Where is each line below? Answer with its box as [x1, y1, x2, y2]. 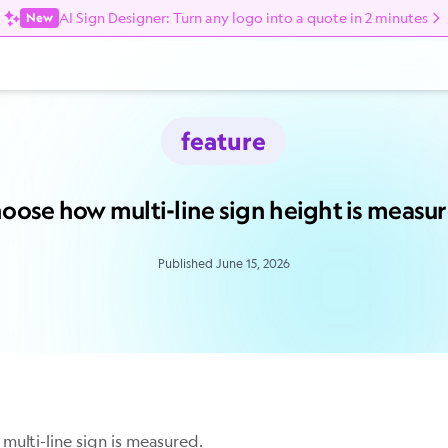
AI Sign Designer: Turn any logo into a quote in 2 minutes [59, 8, 428, 27]
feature [181, 125, 267, 156]
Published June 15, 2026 [157, 255, 290, 272]
